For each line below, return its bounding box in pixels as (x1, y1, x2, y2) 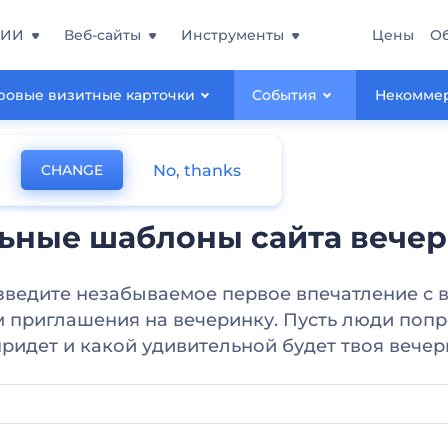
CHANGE (41, 161, 103, 179)
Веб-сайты (64, 26, 141, 44)
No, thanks (153, 160, 241, 180)
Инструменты (181, 26, 284, 44)
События (252, 86, 318, 104)
